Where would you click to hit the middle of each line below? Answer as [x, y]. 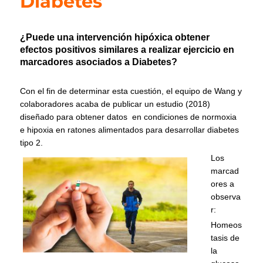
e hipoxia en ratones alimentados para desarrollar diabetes [130, 129]
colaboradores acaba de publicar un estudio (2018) [115, 104]
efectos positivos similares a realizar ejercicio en [127, 49]
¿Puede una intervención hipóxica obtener [115, 37]
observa [225, 197]
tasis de [225, 238]
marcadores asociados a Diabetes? [99, 62]
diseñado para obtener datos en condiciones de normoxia [129, 117]
